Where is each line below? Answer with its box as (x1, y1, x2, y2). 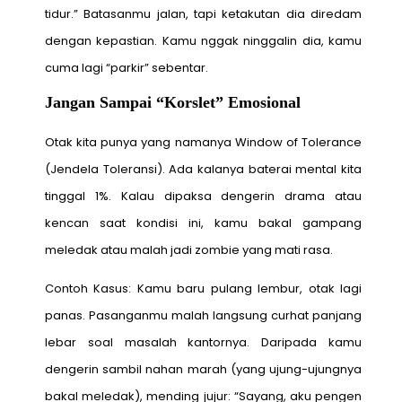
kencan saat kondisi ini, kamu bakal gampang (44, 214, 363, 232)
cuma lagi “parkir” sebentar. (44, 59, 208, 77)
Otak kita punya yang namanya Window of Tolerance (44, 134, 363, 152)
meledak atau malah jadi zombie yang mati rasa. (44, 241, 333, 259)
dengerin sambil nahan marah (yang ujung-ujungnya (44, 361, 363, 379)
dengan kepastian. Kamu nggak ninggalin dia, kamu (44, 32, 363, 50)
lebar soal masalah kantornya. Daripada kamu (44, 334, 363, 352)
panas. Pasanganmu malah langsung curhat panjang (44, 307, 363, 325)
